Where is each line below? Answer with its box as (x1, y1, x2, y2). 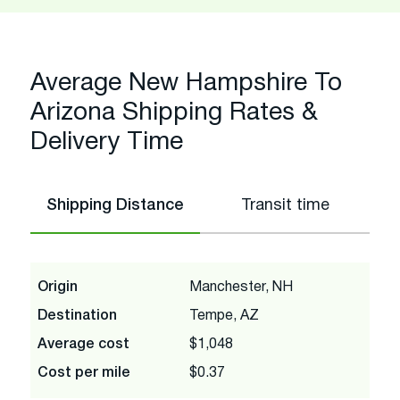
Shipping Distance (46, 197, 184, 212)
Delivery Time (30, 130, 183, 154)
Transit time (240, 197, 329, 213)
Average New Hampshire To (30, 71, 342, 96)
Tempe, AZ (189, 309, 259, 322)
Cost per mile (37, 366, 130, 379)
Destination (37, 309, 117, 322)
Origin (37, 280, 78, 294)
